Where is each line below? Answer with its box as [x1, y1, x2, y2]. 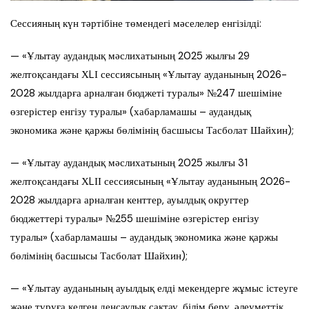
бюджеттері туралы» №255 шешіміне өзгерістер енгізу [10, 211, 259, 226]
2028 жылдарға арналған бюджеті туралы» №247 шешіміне [10, 86, 282, 100]
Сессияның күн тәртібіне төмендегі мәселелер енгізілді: [10, 16, 261, 30]
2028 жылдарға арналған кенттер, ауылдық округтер [10, 192, 249, 207]
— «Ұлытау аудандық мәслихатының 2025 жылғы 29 [10, 48, 250, 63]
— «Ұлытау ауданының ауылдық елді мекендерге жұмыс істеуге [10, 281, 298, 295]
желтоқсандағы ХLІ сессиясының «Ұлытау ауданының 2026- [10, 67, 287, 81]
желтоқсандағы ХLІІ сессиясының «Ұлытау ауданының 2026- [10, 174, 290, 188]
